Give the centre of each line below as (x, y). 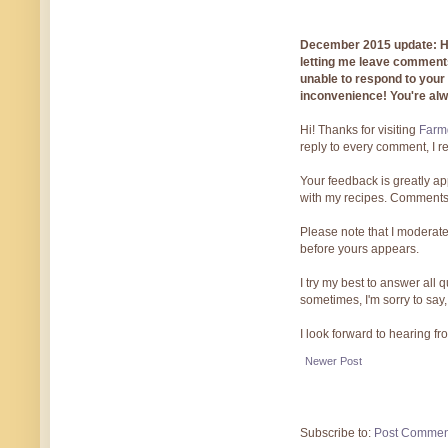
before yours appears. (359, 249)
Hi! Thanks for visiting (359, 130)
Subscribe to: (337, 433)
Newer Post (333, 361)
